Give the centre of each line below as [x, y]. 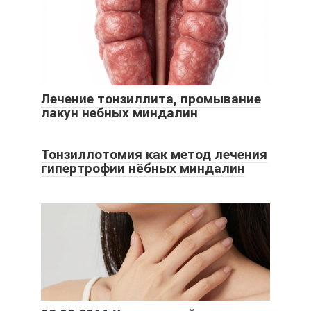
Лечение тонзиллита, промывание [151, 99]
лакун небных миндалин [119, 113]
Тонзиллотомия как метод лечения [154, 155]
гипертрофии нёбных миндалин [143, 169]
